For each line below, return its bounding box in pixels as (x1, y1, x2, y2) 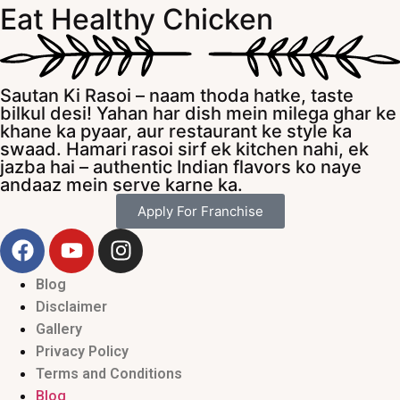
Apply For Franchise (137, 202, 263, 220)
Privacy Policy (36, 342, 129, 360)
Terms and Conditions (36, 364, 182, 382)
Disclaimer (36, 297, 107, 315)
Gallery (36, 320, 82, 337)
